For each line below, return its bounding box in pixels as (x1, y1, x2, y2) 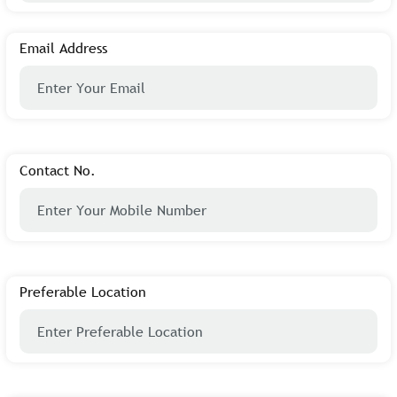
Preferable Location (19, 281, 146, 301)
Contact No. (19, 160, 96, 180)
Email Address (19, 38, 107, 58)
